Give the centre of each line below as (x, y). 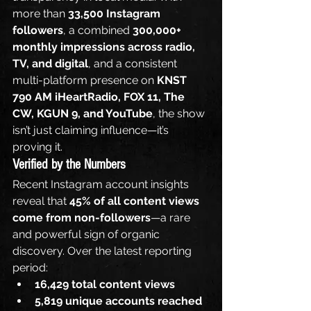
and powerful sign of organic (87, 234)
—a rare (172, 217)
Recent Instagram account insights (102, 184)
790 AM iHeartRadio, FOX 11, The (100, 96)
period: (30, 267)
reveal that (41, 201)
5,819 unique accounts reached (118, 301)
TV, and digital (50, 63)
